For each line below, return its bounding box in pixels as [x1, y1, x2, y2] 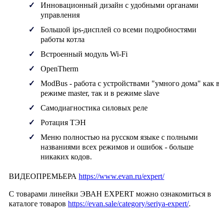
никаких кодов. [41, 153, 92, 161]
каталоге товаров [9, 199, 68, 208]
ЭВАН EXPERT [80, 190, 134, 198]
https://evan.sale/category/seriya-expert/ [68, 199, 189, 208]
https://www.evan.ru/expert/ [79, 172, 164, 181]
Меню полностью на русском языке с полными [41, 133, 198, 142]
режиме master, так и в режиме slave [41, 89, 159, 98]
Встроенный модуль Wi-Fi [41, 50, 128, 59]
